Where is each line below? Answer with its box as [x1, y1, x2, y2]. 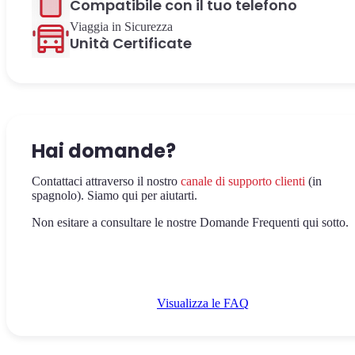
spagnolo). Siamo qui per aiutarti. [32, 189, 197, 202]
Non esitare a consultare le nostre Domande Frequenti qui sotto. [32, 216, 349, 229]
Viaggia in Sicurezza [70, 20, 173, 33]
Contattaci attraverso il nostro [32, 174, 181, 188]
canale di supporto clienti [181, 174, 305, 188]
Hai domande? [32, 138, 176, 164]
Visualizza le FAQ [157, 296, 249, 310]
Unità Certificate [70, 33, 192, 53]
